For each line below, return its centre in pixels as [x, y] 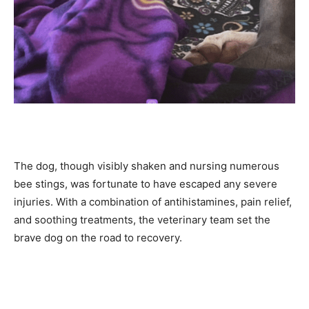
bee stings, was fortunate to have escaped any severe [146, 184]
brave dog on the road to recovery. [98, 238]
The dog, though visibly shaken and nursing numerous [147, 166]
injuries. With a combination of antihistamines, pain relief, [153, 202]
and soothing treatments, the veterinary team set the [142, 220]
